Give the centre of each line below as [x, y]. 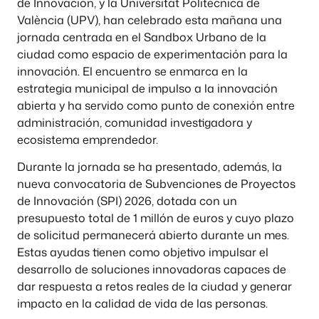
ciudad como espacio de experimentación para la [152, 54]
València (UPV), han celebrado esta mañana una [150, 20]
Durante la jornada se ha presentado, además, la [150, 167]
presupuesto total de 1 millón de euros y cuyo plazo [156, 218]
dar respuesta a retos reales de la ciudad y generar [155, 287]
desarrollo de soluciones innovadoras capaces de [152, 270]
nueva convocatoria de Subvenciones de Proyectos [156, 184]
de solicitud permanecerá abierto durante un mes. [153, 235]
